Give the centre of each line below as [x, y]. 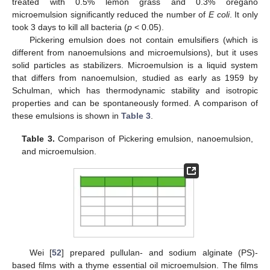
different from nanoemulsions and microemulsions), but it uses [135, 52]
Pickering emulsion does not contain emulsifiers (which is [143, 39]
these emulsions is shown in [67, 115]
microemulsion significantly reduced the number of [110, 14]
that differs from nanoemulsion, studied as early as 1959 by [135, 77]
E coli [219, 14]
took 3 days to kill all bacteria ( [70, 27]
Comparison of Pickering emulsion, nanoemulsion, [154, 138]
